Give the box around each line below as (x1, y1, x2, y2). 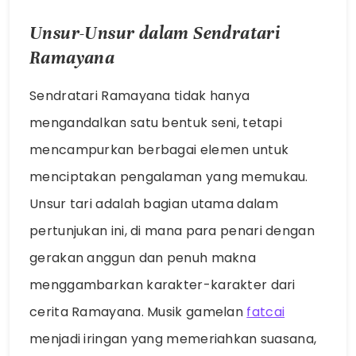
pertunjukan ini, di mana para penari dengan (29, 221, 315, 240)
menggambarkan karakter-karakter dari (29, 275, 296, 294)
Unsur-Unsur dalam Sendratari (29, 21, 281, 44)
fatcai (246, 302, 285, 321)
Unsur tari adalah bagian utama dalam (29, 194, 278, 213)
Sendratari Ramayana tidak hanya (29, 86, 250, 105)
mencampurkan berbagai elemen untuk (29, 140, 289, 159)
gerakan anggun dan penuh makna (29, 248, 257, 267)
